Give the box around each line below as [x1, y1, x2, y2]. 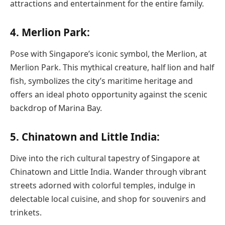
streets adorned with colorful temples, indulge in [10, 180, 195, 191]
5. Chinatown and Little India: [10, 130, 160, 144]
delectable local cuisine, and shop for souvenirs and [10, 193, 206, 205]
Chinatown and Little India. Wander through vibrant [10, 166, 206, 178]
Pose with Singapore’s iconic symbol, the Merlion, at [10, 48, 207, 60]
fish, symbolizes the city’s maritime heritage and [10, 75, 193, 87]
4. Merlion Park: [10, 25, 90, 40]
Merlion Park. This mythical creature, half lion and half [10, 62, 214, 73]
